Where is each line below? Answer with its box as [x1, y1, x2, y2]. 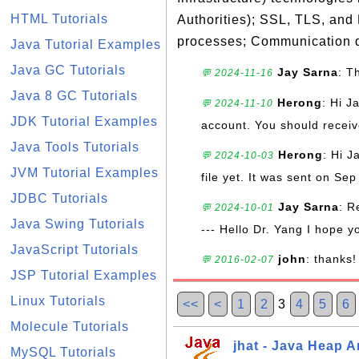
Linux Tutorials [10, 294, 106, 308]
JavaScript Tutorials [10, 243, 139, 256]
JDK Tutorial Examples [10, 115, 158, 128]
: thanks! [306, 252, 357, 265]
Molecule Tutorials [10, 320, 129, 333]
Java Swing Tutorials [10, 217, 145, 231]
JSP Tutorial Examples [10, 268, 157, 282]
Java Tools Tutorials [10, 140, 139, 154]
